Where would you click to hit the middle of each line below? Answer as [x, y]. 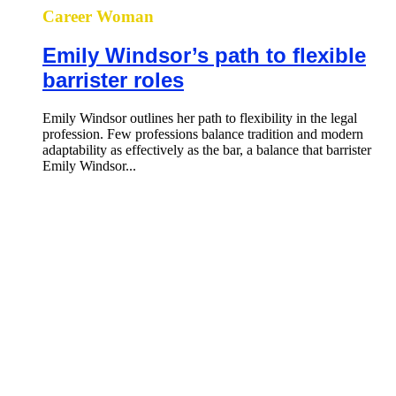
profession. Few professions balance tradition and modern [203, 134]
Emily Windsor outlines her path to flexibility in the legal [200, 118]
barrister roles [113, 80]
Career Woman [98, 16]
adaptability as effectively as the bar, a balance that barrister [207, 150]
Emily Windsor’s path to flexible [204, 56]
